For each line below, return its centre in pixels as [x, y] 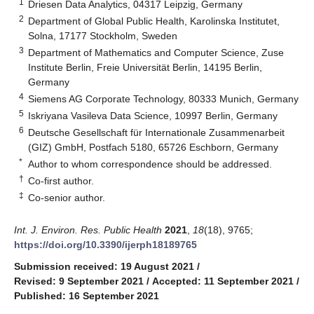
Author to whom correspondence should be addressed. [150, 164]
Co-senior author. [67, 197]
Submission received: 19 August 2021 [104, 266]
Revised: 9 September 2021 [79, 281]
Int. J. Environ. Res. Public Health [88, 230]
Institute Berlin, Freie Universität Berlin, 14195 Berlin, [145, 67]
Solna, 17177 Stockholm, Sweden [103, 35]
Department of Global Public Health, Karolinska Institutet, [154, 21]
